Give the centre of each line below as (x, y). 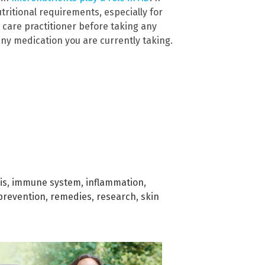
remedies (71, 196)
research (116, 196)
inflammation (115, 182)
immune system (46, 182)
